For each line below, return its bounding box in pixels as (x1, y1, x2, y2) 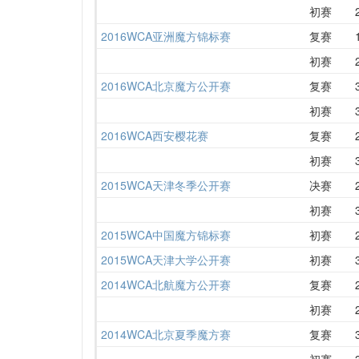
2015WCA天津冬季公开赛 (101, 176, 231, 193)
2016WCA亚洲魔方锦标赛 (101, 27, 231, 44)
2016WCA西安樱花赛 (101, 127, 208, 143)
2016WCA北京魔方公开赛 (101, 77, 231, 94)
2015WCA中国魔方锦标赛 (101, 226, 231, 243)
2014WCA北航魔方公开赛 (101, 276, 231, 292)
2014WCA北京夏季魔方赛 (101, 325, 231, 342)
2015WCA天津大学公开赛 (101, 251, 231, 268)
